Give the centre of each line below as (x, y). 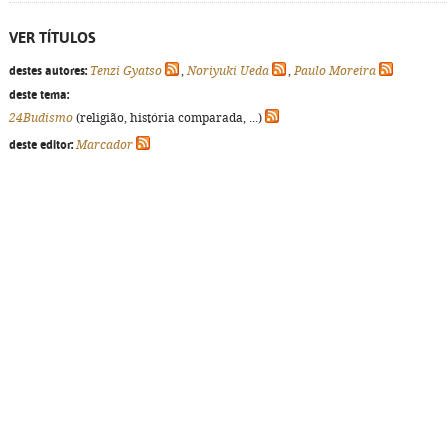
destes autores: (48, 71)
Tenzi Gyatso (126, 71)
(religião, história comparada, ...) (169, 118)
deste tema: (39, 95)
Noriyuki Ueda (228, 71)
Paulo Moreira (335, 71)
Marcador (104, 145)
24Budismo (41, 118)
